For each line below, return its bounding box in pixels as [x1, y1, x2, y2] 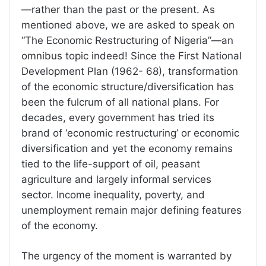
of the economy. [21, 219, 98, 232]
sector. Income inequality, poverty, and [21, 188, 205, 201]
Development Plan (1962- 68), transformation [21, 65, 238, 77]
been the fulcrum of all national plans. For [21, 96, 219, 108]
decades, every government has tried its [21, 111, 214, 123]
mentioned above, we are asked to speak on [21, 18, 235, 31]
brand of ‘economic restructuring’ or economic [21, 126, 239, 139]
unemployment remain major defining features [21, 204, 242, 216]
